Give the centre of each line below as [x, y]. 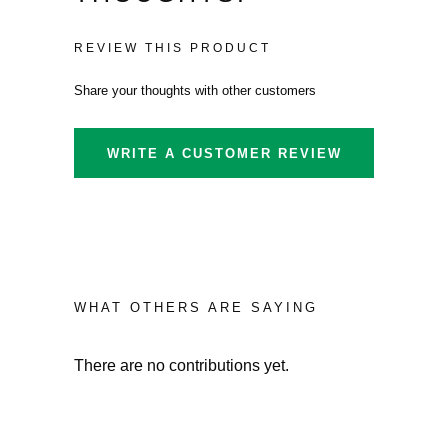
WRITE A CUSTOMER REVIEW [224, 153]
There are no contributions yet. [181, 365]
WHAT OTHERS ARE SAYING [196, 307]
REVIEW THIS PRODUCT [172, 48]
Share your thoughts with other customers [195, 90]
